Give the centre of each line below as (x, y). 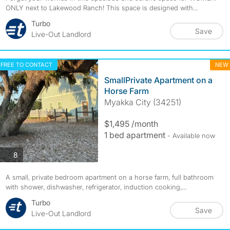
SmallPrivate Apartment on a (158, 80)
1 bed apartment (136, 135)
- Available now (191, 136)
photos (28, 154)
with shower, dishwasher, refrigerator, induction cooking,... (96, 187)
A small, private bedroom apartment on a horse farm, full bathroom (109, 177)
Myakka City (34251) (142, 102)
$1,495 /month (131, 124)
